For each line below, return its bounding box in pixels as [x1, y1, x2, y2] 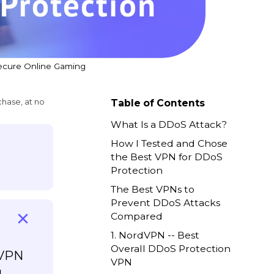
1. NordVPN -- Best [111, 229, 200, 242]
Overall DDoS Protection [111, 243, 231, 255]
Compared [111, 210, 163, 223]
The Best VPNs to [111, 183, 195, 196]
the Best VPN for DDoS [111, 151, 223, 163]
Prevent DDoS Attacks [111, 197, 221, 209]
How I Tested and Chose [111, 138, 228, 150]
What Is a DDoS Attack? [111, 119, 228, 131]
